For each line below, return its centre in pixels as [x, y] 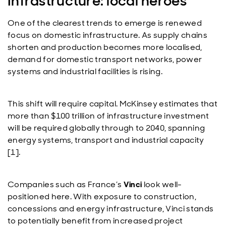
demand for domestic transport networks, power [105, 59]
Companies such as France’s [66, 184]
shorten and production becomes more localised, [105, 47]
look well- [162, 184]
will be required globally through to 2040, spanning [106, 128]
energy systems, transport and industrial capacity [106, 140]
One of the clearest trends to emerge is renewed [105, 23]
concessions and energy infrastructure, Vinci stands [111, 209]
